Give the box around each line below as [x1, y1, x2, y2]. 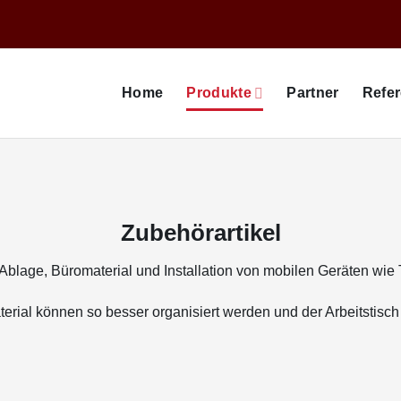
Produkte [186, 85, 252, 100]
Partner [286, 85, 339, 100]
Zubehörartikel [120, 220, 281, 245]
